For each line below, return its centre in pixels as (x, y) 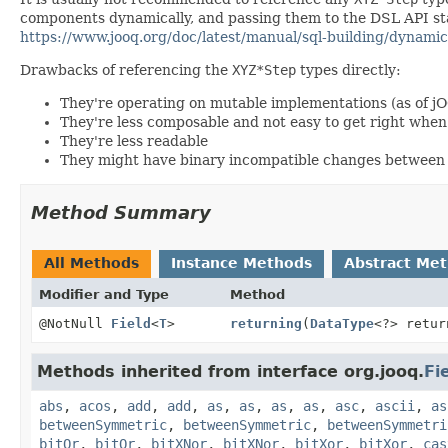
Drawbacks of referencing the (126, 69)
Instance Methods (241, 262)
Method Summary (121, 212)
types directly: (348, 69)
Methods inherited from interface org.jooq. (230, 371)
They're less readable (134, 140)
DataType (341, 323)
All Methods (91, 262)
